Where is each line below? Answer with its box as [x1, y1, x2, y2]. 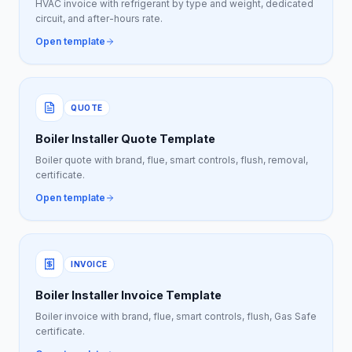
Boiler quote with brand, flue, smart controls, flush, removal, [35, 154, 308, 166]
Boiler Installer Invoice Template [35, 288, 222, 302]
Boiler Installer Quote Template [35, 132, 215, 145]
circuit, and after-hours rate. [35, 13, 163, 24]
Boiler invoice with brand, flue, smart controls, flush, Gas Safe [35, 310, 317, 322]
